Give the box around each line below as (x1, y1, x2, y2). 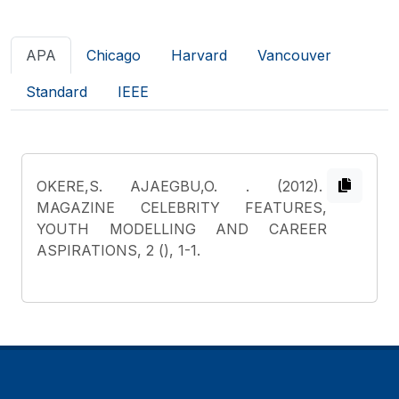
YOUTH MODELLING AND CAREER (37, 220, 327, 238)
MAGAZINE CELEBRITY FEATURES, (37, 199, 327, 216)
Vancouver (257, 46, 331, 64)
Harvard (171, 46, 227, 64)
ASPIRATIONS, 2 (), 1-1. (37, 241, 200, 259)
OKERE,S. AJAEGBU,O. (37, 177, 246, 195)
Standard (26, 83, 87, 101)
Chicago (86, 46, 141, 64)
